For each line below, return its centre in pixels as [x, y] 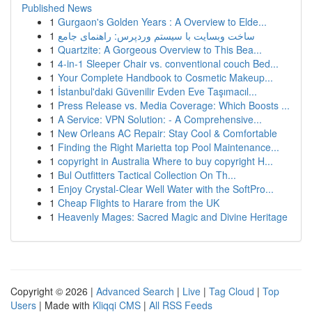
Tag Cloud [232, 291]
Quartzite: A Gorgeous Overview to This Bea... [160, 49]
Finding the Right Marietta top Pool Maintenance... [169, 147]
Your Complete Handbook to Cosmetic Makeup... [165, 77]
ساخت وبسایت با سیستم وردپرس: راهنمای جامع [156, 36]
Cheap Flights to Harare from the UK [139, 203]
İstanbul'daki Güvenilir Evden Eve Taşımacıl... [157, 91]
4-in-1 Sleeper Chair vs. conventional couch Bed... [168, 63]
